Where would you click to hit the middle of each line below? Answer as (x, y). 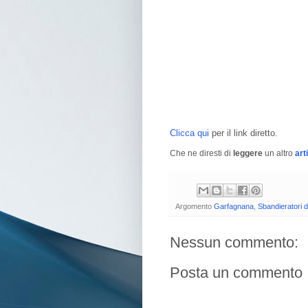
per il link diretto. (243, 133)
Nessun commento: (234, 242)
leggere (249, 154)
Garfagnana (234, 206)
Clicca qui (189, 133)
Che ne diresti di (201, 154)
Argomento (195, 206)
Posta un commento (236, 272)
